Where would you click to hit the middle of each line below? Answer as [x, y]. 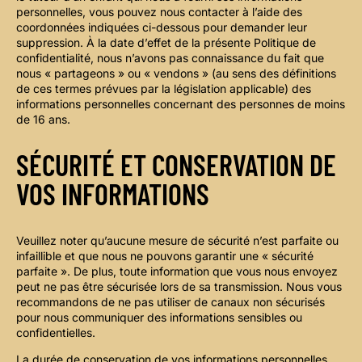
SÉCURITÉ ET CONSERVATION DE [176, 165]
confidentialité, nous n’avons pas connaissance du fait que [170, 57]
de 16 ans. [43, 119]
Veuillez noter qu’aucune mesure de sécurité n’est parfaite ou [177, 241]
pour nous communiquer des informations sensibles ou [159, 318]
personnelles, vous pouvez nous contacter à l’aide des [159, 11]
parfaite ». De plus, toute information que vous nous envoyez [177, 271]
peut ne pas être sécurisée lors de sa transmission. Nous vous [179, 287]
